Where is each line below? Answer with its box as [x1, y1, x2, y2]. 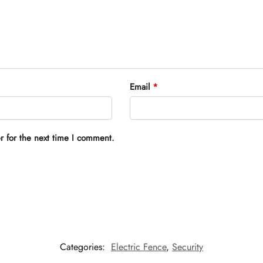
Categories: [60, 240, 108, 254]
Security [172, 240, 203, 254]
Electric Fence [111, 240, 166, 254]
